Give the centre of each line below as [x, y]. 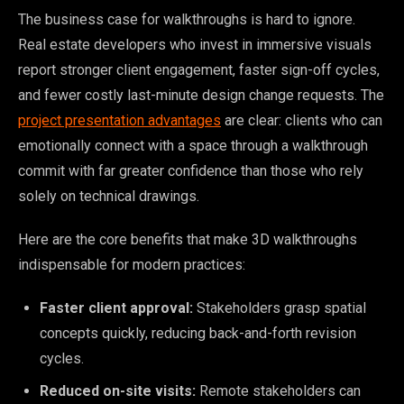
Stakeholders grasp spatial [280, 308]
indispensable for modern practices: [132, 264]
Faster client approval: [116, 308]
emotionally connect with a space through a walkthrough [193, 145]
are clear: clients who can [302, 120]
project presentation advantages [119, 120]
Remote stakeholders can [278, 390]
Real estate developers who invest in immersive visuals [195, 44]
